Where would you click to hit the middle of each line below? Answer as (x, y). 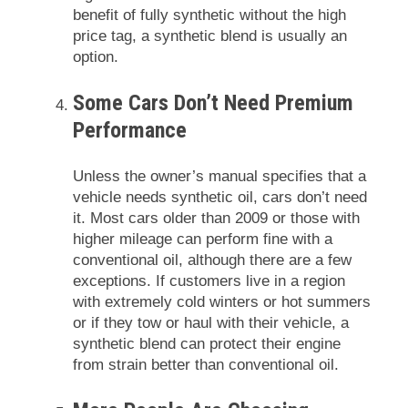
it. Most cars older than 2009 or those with (216, 218)
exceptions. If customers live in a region (209, 280)
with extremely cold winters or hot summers (222, 301)
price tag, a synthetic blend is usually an (210, 36)
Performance (130, 130)
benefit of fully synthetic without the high (209, 15)
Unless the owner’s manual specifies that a (219, 176)
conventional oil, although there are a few (212, 260)
